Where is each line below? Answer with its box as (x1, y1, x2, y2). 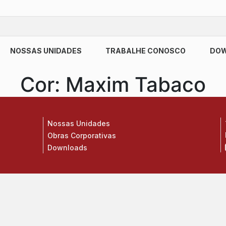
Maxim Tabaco (66, 72, 206, 97)
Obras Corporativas (47, 131, 117, 140)
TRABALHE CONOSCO (105, 46, 186, 55)
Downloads (47, 143, 88, 152)
